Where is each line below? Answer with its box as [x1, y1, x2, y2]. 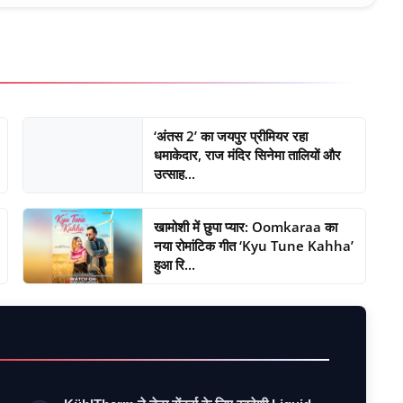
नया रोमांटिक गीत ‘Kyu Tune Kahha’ [154, 236, 354, 255]
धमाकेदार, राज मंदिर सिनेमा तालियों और [154, 145, 342, 164]
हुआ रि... [154, 255, 196, 273]
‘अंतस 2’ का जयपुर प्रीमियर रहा [154, 126, 309, 145]
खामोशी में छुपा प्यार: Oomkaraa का [154, 217, 338, 236]
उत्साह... [154, 164, 196, 183]
